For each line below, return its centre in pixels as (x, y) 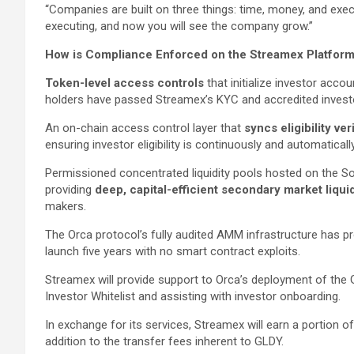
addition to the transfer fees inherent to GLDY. (164, 341)
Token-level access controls (124, 83)
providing (70, 189)
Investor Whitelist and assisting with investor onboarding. (193, 296)
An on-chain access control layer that (145, 128)
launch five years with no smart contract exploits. (173, 251)
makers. (66, 206)
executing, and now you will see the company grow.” (179, 26)
